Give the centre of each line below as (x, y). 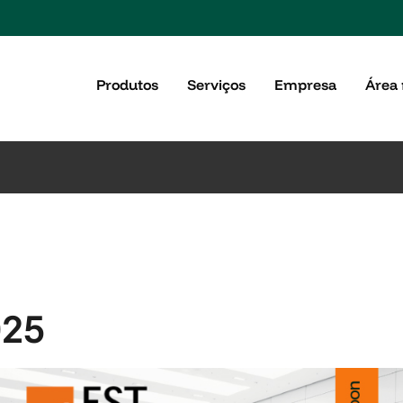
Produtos (127, 84)
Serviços (216, 84)
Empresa (305, 84)
